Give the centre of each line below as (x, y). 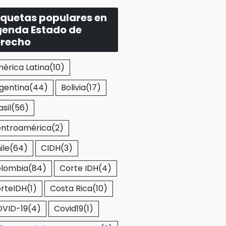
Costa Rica (71, 188)
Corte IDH (79, 168)
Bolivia (73, 88)
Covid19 (69, 209)
